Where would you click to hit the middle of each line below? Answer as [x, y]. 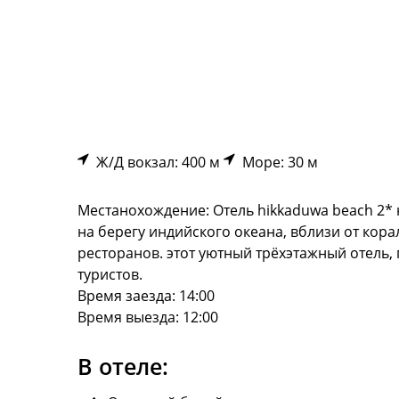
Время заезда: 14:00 [146, 296]
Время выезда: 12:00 [148, 317]
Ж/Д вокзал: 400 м [155, 162]
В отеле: [123, 366]
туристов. [110, 274]
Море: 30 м [277, 162]
